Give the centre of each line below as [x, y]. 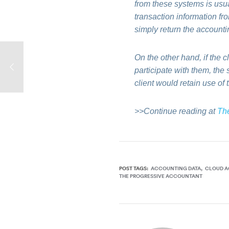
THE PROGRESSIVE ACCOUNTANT [161, 176]
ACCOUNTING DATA [176, 169]
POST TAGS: [134, 169]
